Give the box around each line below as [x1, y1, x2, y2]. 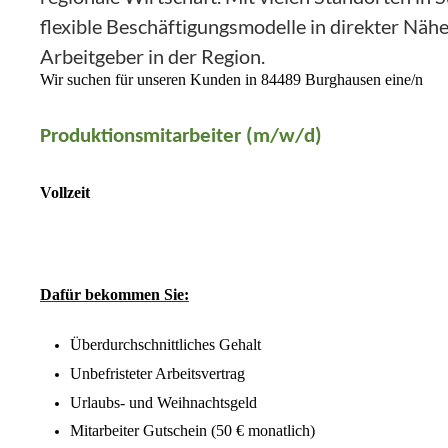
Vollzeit [40, 184, 90, 202]
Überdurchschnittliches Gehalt [70, 336, 261, 354]
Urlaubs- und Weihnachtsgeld [70, 393, 257, 411]
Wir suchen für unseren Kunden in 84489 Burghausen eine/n [40, 71, 423, 89]
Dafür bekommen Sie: [40, 285, 189, 303]
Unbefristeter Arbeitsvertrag [70, 364, 245, 382]
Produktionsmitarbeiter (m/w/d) [40, 125, 327, 147]
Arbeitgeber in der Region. [40, 44, 265, 69]
